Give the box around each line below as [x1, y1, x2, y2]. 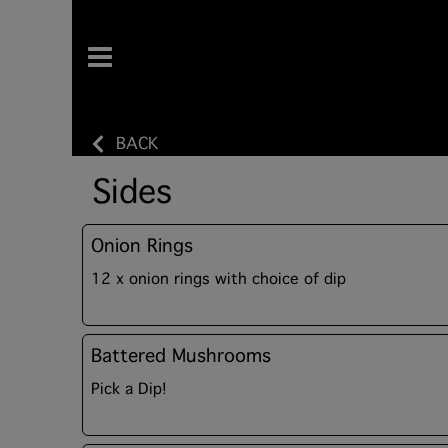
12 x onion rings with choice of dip [91, 270, 346, 288]
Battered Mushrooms [91, 345, 271, 367]
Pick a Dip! [91, 380, 167, 398]
